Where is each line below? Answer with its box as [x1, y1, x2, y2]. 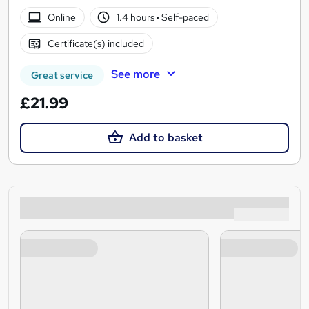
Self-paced [159, 10, 210, 23]
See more [110, 67, 160, 82]
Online [47, 10, 76, 23]
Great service [31, 69, 93, 82]
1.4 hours [117, 10, 157, 23]
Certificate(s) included [47, 37, 144, 50]
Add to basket [128, 130, 203, 146]
